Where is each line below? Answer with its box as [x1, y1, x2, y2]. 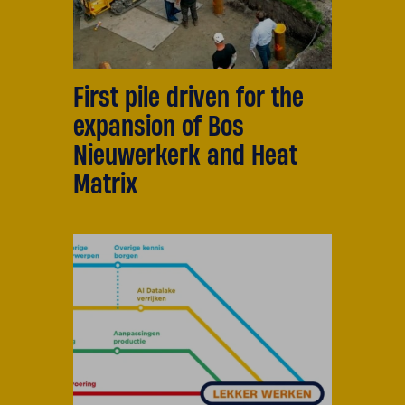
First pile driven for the [72, 78, 304, 114]
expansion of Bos [72, 107, 244, 143]
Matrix [72, 165, 137, 201]
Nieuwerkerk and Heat [72, 136, 297, 172]
